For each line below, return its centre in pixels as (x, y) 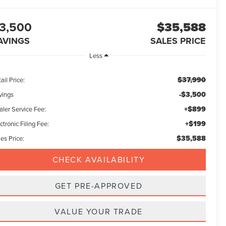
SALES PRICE (178, 41)
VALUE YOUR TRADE (99, 211)
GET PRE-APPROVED (99, 185)
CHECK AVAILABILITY (99, 159)
